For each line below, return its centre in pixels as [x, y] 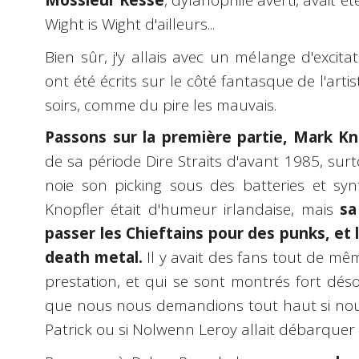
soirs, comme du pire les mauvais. [161, 105]
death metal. [94, 258]
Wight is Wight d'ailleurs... [130, 24]
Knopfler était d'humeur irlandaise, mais [192, 210]
